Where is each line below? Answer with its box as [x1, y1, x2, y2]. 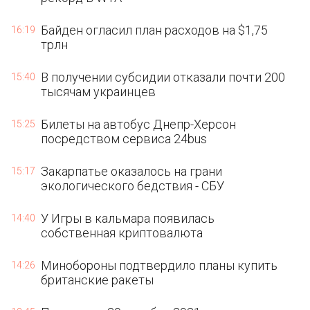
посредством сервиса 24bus [41, 131, 208, 146]
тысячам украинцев [41, 84, 156, 99]
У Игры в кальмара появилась [41, 211, 215, 226]
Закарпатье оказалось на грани [41, 164, 223, 179]
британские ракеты [41, 273, 154, 287]
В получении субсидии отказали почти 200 [41, 70, 286, 84]
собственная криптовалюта [41, 226, 203, 240]
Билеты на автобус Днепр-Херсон [41, 117, 237, 131]
